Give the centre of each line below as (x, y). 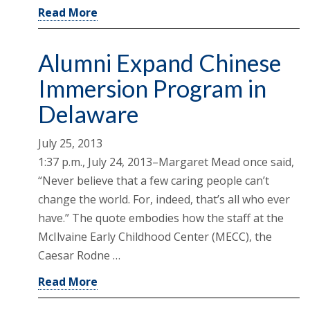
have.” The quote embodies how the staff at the (161, 218)
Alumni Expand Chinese (159, 63)
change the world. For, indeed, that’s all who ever (164, 200)
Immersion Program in (152, 89)
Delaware (88, 114)
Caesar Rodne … (79, 256)
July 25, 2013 (70, 144)
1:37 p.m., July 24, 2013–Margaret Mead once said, (166, 162)
